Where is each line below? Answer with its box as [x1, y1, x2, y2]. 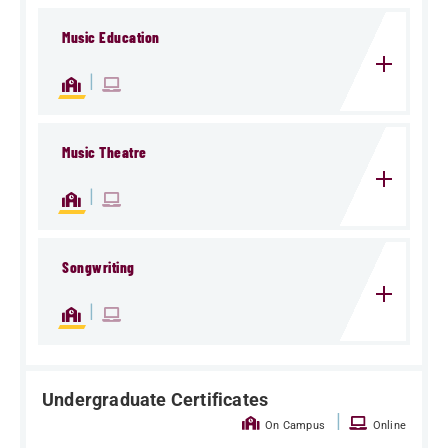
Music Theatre [62, 143, 147, 162]
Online [369, 419, 406, 433]
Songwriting [62, 258, 135, 277]
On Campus [261, 419, 329, 433]
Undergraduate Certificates [42, 389, 269, 411]
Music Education [62, 28, 160, 47]
